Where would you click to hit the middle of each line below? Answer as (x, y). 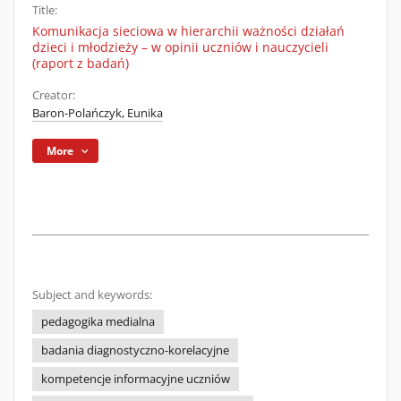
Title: (45, 10)
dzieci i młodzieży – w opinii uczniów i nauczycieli (180, 47)
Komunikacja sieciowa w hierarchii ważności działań (188, 31)
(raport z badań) (81, 63)
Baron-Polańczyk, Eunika (98, 113)
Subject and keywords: (92, 295)
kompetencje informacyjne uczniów (136, 379)
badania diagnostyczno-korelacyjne (135, 350)
